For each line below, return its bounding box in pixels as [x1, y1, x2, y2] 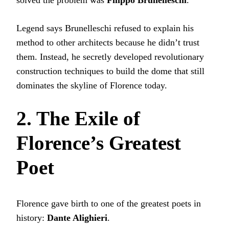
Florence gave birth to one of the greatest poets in [16, 198, 201, 209]
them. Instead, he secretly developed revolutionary [16, 51, 204, 62]
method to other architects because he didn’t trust [16, 37, 199, 48]
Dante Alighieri [47, 213, 107, 223]
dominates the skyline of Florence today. [16, 80, 167, 90]
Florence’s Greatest [16, 131, 181, 154]
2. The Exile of [16, 107, 140, 129]
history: [16, 213, 47, 223]
